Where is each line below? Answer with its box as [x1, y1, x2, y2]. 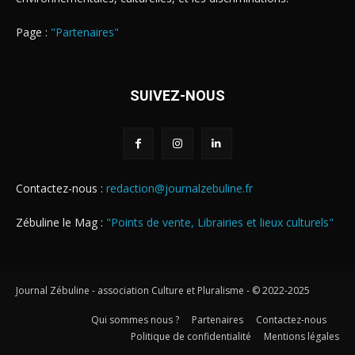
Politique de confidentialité [131, 329, 251, 343]
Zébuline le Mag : [16, 214, 106, 230]
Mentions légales [264, 329, 339, 343]
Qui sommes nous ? [91, 312, 179, 326]
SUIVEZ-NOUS [130, 87, 225, 105]
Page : [16, 25, 51, 40]
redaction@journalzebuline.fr [106, 180, 253, 196]
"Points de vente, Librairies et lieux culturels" [106, 214, 334, 230]
